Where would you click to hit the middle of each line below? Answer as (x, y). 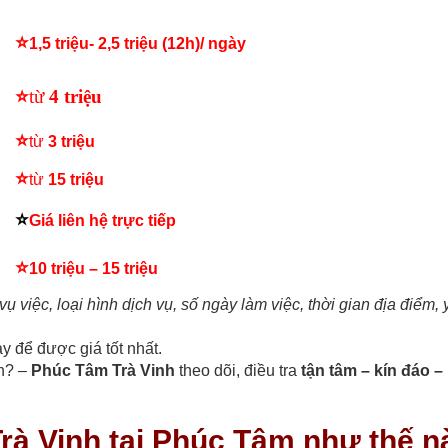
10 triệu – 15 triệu (93, 269)
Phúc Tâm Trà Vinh (103, 371)
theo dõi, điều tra (238, 371)
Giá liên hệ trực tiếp (102, 221)
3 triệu (71, 142)
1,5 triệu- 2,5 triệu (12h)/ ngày (137, 44)
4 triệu (75, 97)
